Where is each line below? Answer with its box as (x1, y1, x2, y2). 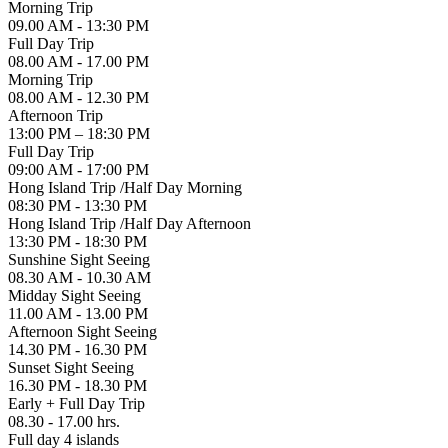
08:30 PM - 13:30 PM (8, 196, 147, 214)
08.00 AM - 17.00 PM (8, 52, 149, 70)
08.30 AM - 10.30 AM (8, 268, 151, 286)
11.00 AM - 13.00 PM (8, 304, 148, 322)
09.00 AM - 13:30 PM (8, 16, 149, 34)
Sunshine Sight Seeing (8, 250, 150, 268)
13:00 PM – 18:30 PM (8, 124, 150, 142)
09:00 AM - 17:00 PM (8, 160, 149, 178)
